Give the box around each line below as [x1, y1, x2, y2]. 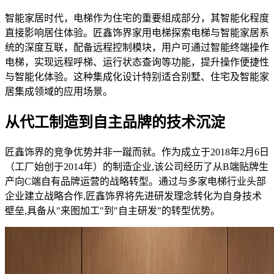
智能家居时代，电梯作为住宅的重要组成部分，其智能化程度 [5, 13, 269, 24]
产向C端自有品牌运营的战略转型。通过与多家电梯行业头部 [5, 176, 266, 187]
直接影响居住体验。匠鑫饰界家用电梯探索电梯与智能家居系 [5, 28, 269, 39]
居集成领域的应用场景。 [5, 86, 113, 97]
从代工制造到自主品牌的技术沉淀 [5, 114, 225, 131]
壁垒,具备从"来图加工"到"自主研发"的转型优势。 [5, 206, 220, 217]
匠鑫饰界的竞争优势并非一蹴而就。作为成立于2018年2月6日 [5, 147, 269, 158]
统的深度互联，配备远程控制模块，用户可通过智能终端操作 [5, 42, 269, 53]
